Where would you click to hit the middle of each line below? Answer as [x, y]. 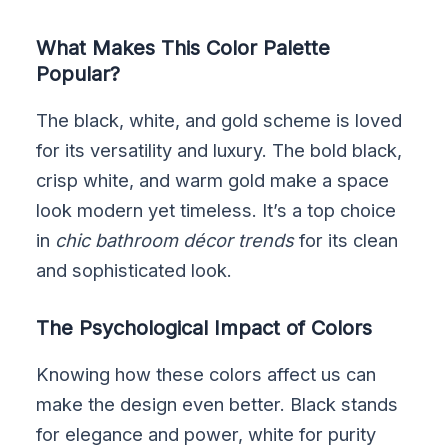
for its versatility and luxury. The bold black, [219, 149]
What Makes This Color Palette [183, 47]
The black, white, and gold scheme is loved [219, 119]
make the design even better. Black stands [217, 404]
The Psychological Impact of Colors [204, 327]
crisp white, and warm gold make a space [213, 179]
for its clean [346, 239]
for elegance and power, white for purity [206, 434]
